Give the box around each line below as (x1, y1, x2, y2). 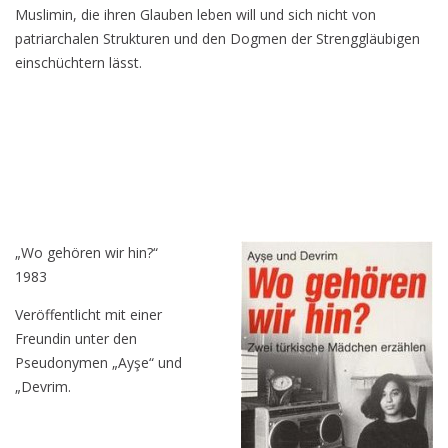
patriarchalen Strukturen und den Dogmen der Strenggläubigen (15, 29, 420, 48)
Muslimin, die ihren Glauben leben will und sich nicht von (15, 5, 376, 24)
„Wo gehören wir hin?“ (15, 243, 158, 262)
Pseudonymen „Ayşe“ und (15, 353, 182, 372)
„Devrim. (15, 377, 71, 396)
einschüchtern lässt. (15, 53, 142, 72)
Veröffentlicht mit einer (15, 305, 162, 324)
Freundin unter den (15, 329, 137, 348)
